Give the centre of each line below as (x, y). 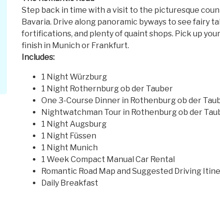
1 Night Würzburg (74, 77)
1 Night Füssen (69, 136)
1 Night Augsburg (74, 124)
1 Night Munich (69, 148)
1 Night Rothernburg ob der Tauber (107, 89)
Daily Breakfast (70, 183)
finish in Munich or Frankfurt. (75, 46)
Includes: (38, 57)
